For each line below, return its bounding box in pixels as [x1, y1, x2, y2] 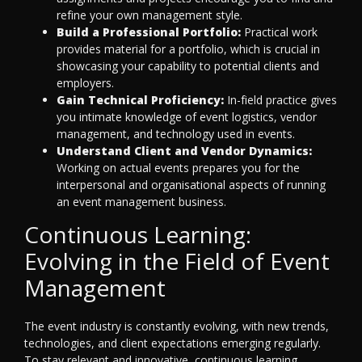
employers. [57, 75, 114, 91]
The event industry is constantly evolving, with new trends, [24, 318, 329, 335]
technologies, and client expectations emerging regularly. [24, 335, 321, 351]
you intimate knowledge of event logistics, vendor [57, 109, 317, 125]
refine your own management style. [57, 7, 242, 23]
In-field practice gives [224, 92, 337, 108]
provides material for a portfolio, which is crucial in [57, 41, 320, 57]
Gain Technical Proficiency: [57, 92, 224, 108]
